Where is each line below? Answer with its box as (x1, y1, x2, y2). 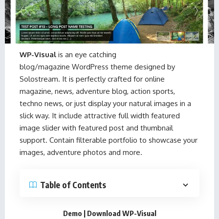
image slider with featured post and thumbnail (20, 123, 173, 132)
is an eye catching (56, 49, 116, 59)
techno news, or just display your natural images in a (20, 98, 191, 108)
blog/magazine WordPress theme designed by (20, 62, 175, 71)
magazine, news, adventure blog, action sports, (20, 86, 175, 96)
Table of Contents (40, 179, 106, 190)
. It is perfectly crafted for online (58, 74, 165, 84)
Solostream (20, 74, 58, 84)
